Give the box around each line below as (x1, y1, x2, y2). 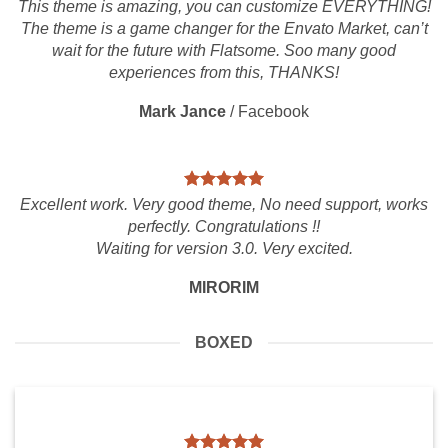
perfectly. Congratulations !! (128, 218, 320, 235)
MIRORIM (189, 279, 259, 296)
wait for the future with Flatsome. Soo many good (52, 42, 396, 59)
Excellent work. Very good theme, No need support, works (20, 196, 428, 213)
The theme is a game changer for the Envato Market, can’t (20, 20, 428, 37)
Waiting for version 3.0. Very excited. (95, 240, 353, 257)
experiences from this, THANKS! (109, 64, 339, 81)
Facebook (238, 103, 309, 120)
